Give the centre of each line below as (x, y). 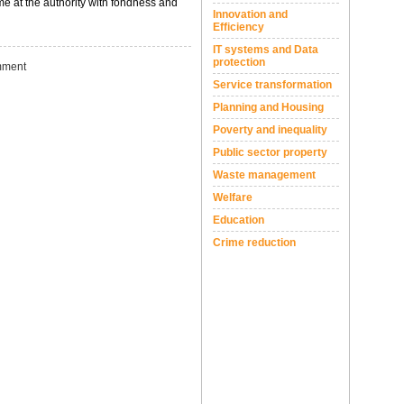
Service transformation (272, 85)
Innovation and (250, 14)
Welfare (233, 197)
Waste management (264, 175)
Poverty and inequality (270, 130)
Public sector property (270, 152)
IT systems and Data (266, 50)
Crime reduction (254, 243)
